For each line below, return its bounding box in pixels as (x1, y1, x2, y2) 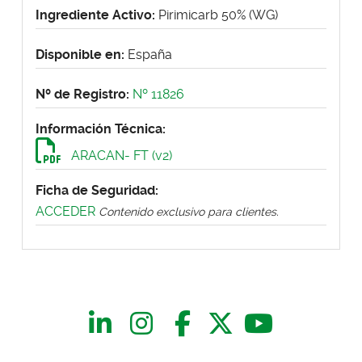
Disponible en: (36, 46, 124, 62)
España (128, 46, 172, 62)
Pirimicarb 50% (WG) (158, 6, 278, 23)
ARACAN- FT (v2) (68, 147, 172, 163)
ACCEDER (36, 203, 95, 219)
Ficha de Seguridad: (36, 182, 158, 198)
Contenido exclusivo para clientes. (99, 204, 279, 218)
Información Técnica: (36, 120, 166, 137)
